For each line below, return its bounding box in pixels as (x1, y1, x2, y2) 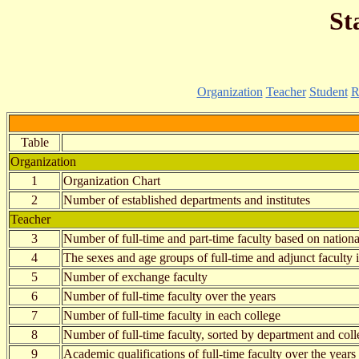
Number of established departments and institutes (63, 192, 310, 207)
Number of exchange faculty (63, 269, 208, 284)
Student (309, 84, 348, 99)
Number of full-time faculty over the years (63, 288, 276, 303)
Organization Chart (63, 173, 160, 188)
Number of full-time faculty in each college (63, 308, 280, 322)
